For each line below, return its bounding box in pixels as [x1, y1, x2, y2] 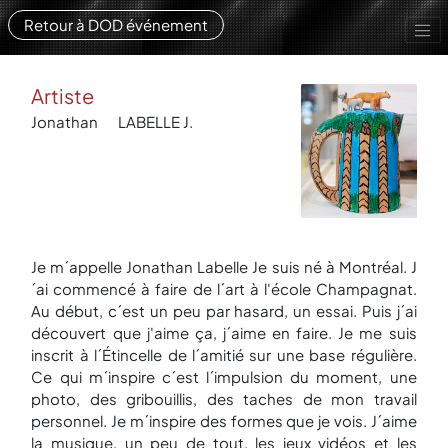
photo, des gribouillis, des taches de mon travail [31, 388, 417, 408]
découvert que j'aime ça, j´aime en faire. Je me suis [31, 322, 417, 342]
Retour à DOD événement [23, 15, 208, 35]
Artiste [31, 83, 95, 109]
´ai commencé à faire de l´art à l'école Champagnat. [31, 278, 417, 298]
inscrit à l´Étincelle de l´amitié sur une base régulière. [31, 344, 417, 364]
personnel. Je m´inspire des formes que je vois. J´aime [31, 410, 417, 430]
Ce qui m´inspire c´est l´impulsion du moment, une [31, 366, 417, 386]
